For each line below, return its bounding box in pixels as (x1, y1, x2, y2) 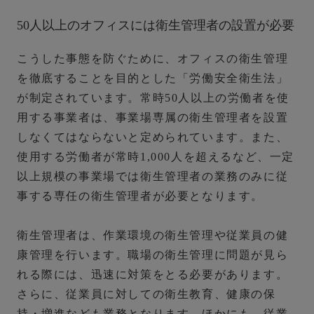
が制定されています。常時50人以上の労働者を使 (17, 92, 289, 104)
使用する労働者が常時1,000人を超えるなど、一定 (17, 151, 295, 163)
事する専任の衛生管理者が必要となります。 (17, 190, 264, 203)
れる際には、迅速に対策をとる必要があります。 (17, 268, 289, 281)
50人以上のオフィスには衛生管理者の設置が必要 (17, 18, 294, 33)
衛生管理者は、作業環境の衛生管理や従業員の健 (17, 229, 289, 242)
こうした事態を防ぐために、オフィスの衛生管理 (17, 53, 289, 65)
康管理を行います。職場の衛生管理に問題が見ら (17, 249, 289, 261)
